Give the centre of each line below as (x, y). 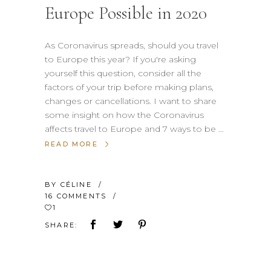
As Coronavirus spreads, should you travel (132, 45)
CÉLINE (78, 184)
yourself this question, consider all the (123, 73)
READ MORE (71, 144)
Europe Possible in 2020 (126, 13)
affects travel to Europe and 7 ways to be (132, 129)
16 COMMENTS (77, 196)
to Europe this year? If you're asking (120, 59)
